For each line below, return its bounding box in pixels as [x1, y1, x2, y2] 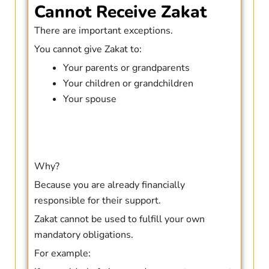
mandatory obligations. [34, 228, 133, 242]
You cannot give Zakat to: [34, 43, 142, 56]
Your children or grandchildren [62, 77, 193, 91]
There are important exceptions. [34, 24, 173, 38]
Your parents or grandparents [62, 61, 190, 75]
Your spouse [62, 92, 116, 106]
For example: [34, 247, 91, 261]
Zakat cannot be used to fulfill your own [34, 213, 205, 226]
